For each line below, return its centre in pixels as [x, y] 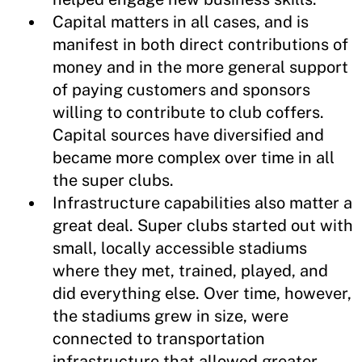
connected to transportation [159, 339]
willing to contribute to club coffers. [188, 112]
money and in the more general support [200, 67]
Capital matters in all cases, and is [181, 22]
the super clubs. [113, 180]
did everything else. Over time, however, [202, 293]
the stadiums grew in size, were [170, 316]
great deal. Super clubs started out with [203, 225]
